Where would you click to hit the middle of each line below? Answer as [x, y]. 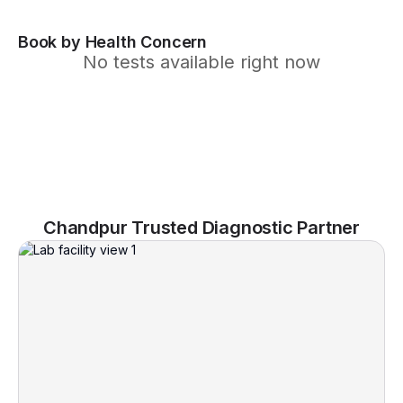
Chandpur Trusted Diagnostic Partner [201, 228]
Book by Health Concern [113, 42]
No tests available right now [201, 62]
